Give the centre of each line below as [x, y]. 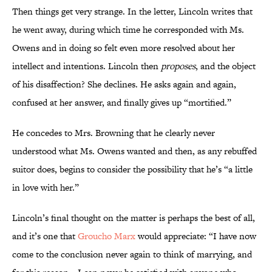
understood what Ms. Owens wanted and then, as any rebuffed [134, 151]
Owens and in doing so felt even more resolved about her [124, 48]
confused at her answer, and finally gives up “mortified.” [122, 103]
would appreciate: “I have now [196, 236]
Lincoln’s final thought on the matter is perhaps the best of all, [134, 218]
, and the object [226, 66]
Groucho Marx [107, 236]
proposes [178, 66]
